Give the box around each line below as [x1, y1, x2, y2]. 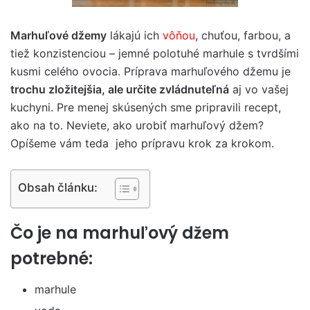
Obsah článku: [18, 180, 98, 194]
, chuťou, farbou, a [195, 28, 291, 42]
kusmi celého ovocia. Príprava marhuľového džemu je [10, 64, 291, 78]
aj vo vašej [229, 82, 289, 96]
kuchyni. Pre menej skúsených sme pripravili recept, [10, 100, 281, 114]
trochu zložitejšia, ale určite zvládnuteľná [10, 82, 229, 96]
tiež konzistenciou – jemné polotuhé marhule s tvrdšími [10, 46, 299, 60]
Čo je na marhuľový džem [10, 221, 229, 244]
